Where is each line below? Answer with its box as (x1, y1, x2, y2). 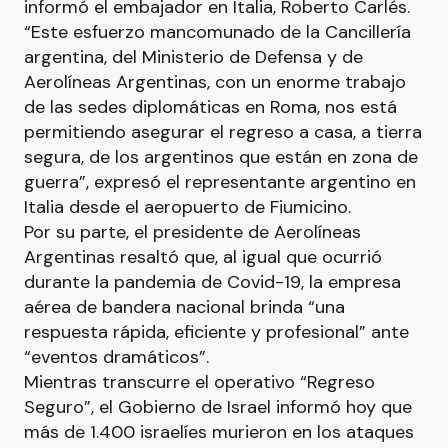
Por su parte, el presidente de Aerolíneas (24, 220, 361, 244)
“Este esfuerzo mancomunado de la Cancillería (24, 20, 411, 44)
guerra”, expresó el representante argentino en (24, 170, 416, 194)
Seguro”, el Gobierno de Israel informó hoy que (24, 395, 412, 419)
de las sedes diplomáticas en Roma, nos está (24, 95, 397, 119)
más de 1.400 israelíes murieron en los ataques (24, 420, 414, 444)
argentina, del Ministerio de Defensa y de (24, 45, 363, 69)
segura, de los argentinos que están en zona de (24, 145, 418, 169)
